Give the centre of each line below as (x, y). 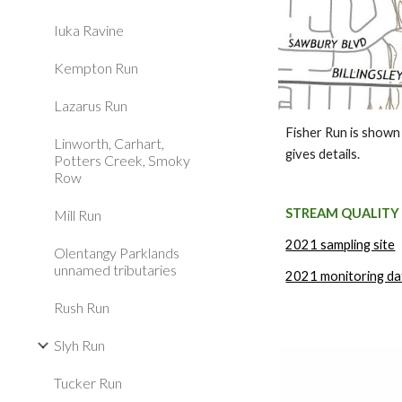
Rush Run (82, 307)
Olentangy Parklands (117, 253)
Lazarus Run (91, 105)
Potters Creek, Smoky (122, 160)
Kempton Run (96, 68)
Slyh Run (79, 345)
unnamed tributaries (115, 270)
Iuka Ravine (89, 30)
